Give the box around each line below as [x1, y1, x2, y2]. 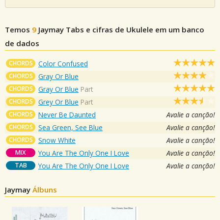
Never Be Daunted [38, 110, 96, 119]
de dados [5, 38, 39, 48]
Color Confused [38, 58, 88, 68]
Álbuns [32, 184, 57, 194]
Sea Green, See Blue [38, 122, 103, 132]
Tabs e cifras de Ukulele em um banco [64, 24, 204, 34]
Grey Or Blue [38, 97, 79, 107]
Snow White [38, 135, 76, 145]
